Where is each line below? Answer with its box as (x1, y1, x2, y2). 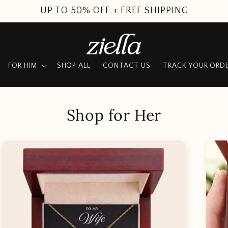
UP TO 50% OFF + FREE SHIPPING (40, 6, 188, 16)
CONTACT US (103, 62, 151, 70)
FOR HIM (8, 62, 37, 70)
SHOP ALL (56, 62, 91, 70)
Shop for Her (66, 105, 162, 125)
